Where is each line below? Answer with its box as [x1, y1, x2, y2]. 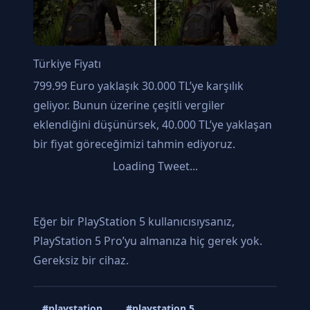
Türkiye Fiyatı [33, 55, 101, 71]
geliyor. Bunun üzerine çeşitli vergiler [33, 97, 225, 113]
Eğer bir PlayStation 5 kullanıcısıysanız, [33, 213, 235, 229]
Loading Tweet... [112, 158, 198, 174]
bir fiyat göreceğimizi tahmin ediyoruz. [33, 136, 235, 152]
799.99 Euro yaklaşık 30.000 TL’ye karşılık [33, 77, 244, 93]
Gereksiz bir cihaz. [33, 252, 129, 268]
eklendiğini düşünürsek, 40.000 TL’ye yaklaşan [33, 116, 272, 132]
